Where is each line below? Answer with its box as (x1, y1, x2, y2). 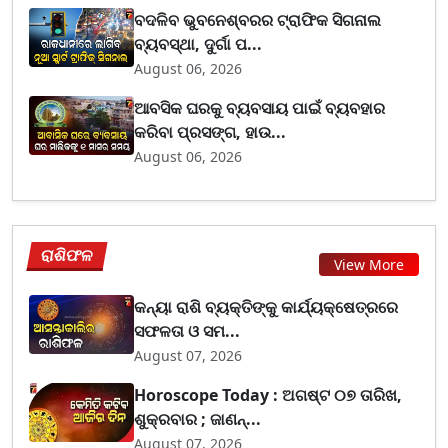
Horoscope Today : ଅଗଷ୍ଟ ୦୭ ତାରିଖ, (134, 383, 403, 406)
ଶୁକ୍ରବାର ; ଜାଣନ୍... (134, 407, 262, 430)
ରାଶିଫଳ (39, 243, 96, 266)
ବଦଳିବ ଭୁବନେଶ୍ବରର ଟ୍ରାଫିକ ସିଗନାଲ (134, 8, 382, 31)
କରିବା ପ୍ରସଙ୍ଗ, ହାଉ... (134, 120, 287, 143)
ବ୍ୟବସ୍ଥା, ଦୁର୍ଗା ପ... (134, 32, 263, 55)
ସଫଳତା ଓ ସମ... (134, 319, 241, 342)
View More (334, 255, 404, 274)
